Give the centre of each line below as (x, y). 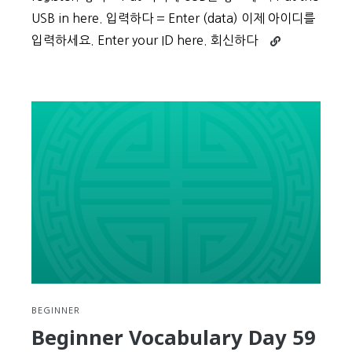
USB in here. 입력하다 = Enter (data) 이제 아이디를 (173, 18)
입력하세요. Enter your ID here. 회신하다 (145, 40)
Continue (292, 37)
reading (288, 55)
